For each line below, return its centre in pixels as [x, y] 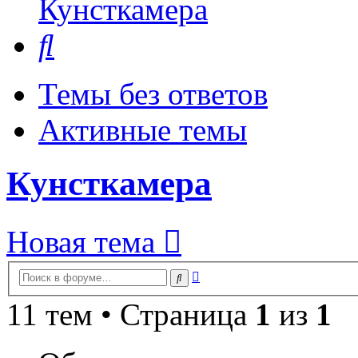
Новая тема [81, 242]
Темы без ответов [153, 94]
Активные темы [143, 130]
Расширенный [238, 273]
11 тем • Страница [131, 314]
